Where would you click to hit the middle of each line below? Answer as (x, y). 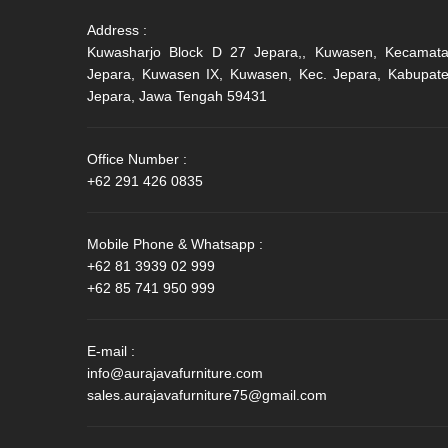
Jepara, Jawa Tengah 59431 (177, 95)
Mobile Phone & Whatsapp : (175, 243)
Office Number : (137, 158)
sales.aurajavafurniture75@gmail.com (207, 394)
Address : (117, 29)
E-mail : (111, 350)
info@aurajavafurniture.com (175, 372)
